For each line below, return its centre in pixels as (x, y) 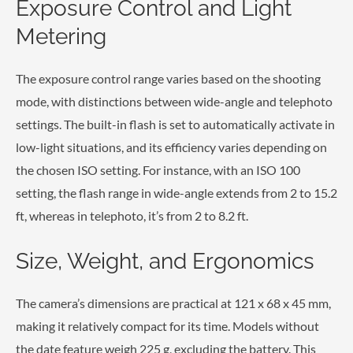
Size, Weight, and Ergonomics (165, 261)
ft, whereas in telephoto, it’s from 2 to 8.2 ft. (132, 216)
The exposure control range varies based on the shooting (168, 79)
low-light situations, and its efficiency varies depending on (171, 147)
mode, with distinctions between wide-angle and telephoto (174, 102)
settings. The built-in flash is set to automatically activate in (175, 124)
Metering (61, 37)
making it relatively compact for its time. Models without (167, 325)
